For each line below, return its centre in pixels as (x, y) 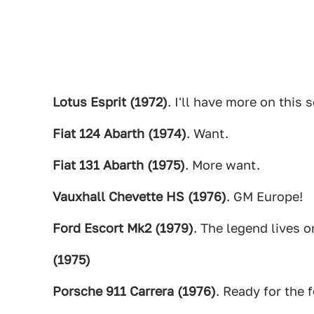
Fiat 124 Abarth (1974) (120, 133)
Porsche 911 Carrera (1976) (134, 291)
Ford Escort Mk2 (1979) (123, 228)
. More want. (223, 165)
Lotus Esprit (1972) (110, 102)
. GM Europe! (265, 196)
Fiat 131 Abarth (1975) (119, 165)
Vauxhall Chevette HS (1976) (139, 196)
